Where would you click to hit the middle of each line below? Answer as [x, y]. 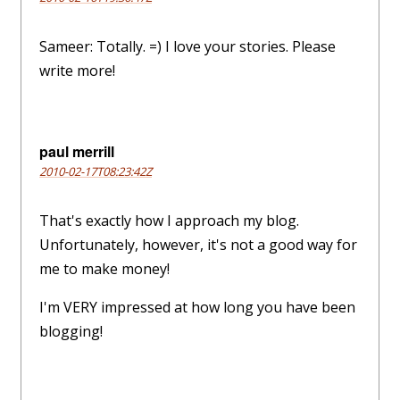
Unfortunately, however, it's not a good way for [198, 245]
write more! [77, 71]
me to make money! [104, 269]
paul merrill [77, 152]
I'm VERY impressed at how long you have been [197, 308]
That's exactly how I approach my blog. [169, 221]
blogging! [71, 332]
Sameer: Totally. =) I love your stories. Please [187, 47]
